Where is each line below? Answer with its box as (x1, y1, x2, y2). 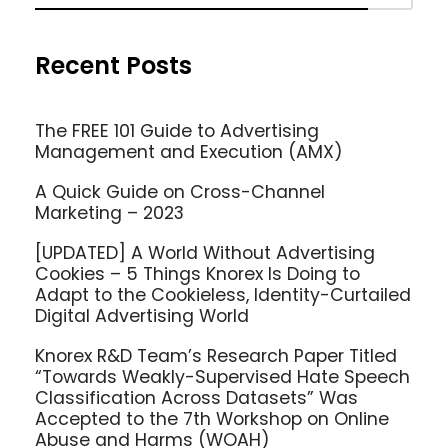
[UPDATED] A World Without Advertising (35, 240, 375, 265)
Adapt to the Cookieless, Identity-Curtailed (35, 282, 411, 307)
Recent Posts (35, 49, 192, 83)
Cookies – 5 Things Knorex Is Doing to (35, 261, 360, 286)
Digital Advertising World (35, 303, 249, 328)
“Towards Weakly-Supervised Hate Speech (35, 364, 410, 389)
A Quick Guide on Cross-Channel (35, 180, 325, 205)
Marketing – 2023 (35, 201, 184, 226)
